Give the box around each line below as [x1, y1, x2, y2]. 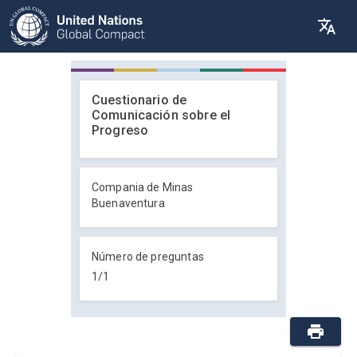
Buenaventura [92, 197, 165, 210]
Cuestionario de [92, 92, 187, 108]
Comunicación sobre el [92, 108, 231, 123]
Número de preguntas [92, 250, 204, 263]
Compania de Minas [92, 181, 194, 194]
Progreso [92, 123, 149, 138]
